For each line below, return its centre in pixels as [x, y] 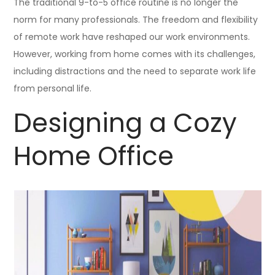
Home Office [94, 156]
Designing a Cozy [126, 123]
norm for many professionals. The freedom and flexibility [136, 20]
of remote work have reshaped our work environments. [132, 37]
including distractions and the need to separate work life [135, 71]
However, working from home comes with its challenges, [135, 54]
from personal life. [53, 88]
